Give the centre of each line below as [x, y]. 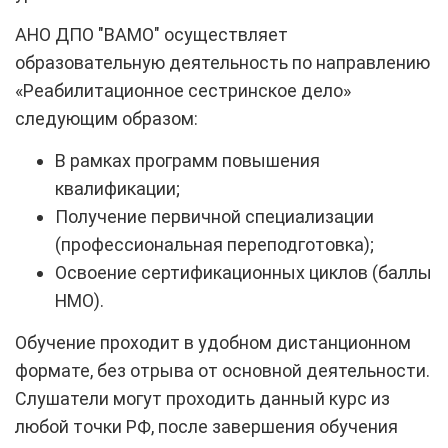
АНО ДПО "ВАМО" [89, 34]
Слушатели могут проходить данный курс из [202, 398]
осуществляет [226, 34]
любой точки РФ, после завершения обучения [206, 426]
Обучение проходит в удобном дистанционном [213, 342]
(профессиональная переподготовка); [214, 244]
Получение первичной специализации [214, 216]
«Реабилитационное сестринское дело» [183, 90]
